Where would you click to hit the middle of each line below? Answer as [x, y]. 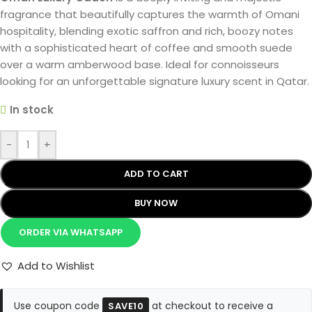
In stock [31, 109]
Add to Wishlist [56, 265]
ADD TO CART [156, 173]
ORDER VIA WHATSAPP [70, 232]
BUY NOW [156, 203]
